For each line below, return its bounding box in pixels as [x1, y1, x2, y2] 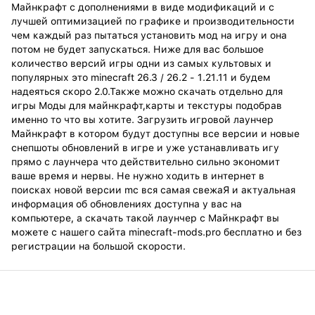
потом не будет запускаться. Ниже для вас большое [11, 43, 264, 55]
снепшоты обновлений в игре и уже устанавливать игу [11, 141, 279, 153]
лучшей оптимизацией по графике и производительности [11, 15, 295, 27]
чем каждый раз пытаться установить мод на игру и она [11, 29, 287, 41]
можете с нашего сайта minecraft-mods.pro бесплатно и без [11, 226, 302, 238]
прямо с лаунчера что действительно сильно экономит [11, 155, 280, 167]
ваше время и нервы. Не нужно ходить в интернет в [11, 169, 264, 181]
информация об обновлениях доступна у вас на [11, 198, 242, 210]
